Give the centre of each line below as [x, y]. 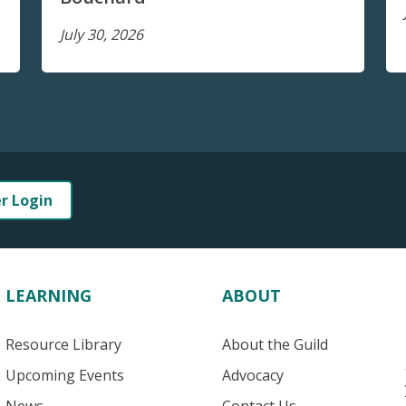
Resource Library [63, 345]
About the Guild [275, 345]
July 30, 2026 [101, 35]
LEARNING [48, 296]
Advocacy [253, 376]
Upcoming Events [64, 376]
